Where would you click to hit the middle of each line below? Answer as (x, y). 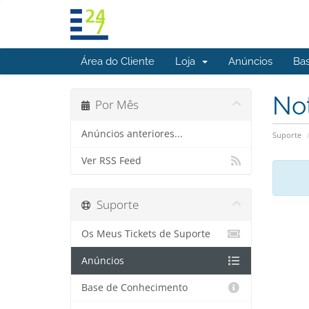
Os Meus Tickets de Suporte (146, 234)
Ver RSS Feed (111, 161)
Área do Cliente (118, 61)
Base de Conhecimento (134, 288)
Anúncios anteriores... (132, 134)
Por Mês (114, 104)
